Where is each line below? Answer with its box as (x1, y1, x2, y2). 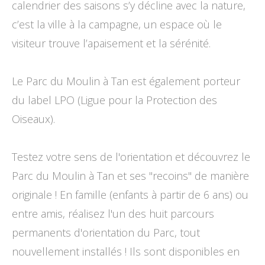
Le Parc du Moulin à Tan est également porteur (12, 74, 240, 88)
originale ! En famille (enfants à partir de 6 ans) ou (12, 188, 248, 202)
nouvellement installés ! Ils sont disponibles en (12, 244, 240, 258)
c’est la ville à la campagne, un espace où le (12, 17, 222, 31)
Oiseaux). (12, 112, 55, 126)
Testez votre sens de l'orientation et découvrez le (12, 150, 250, 164)
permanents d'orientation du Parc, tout (12, 225, 200, 240)
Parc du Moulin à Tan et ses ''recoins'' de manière (12, 169, 249, 183)
